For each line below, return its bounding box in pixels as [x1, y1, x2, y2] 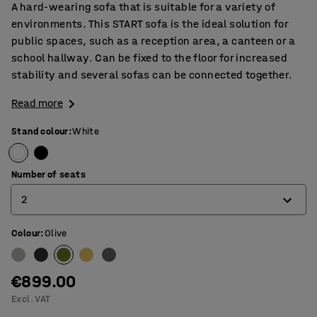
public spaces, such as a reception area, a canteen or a [11, 34, 295, 47]
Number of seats [11, 168, 86, 181]
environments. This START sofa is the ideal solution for [11, 17, 288, 30]
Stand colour [11, 125, 69, 138]
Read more [11, 96, 63, 110]
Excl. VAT [11, 293, 51, 306]
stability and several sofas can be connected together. [11, 68, 293, 81]
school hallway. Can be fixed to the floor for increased [11, 51, 287, 64]
